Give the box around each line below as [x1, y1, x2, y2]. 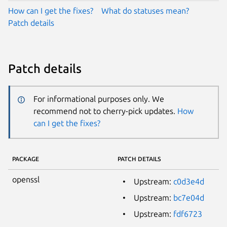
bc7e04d [173, 193, 204, 202]
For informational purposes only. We [33, 94, 164, 104]
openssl [12, 174, 40, 184]
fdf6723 [173, 209, 202, 218]
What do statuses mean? [101, 6, 189, 15]
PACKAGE [12, 155, 39, 162]
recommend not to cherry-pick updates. [33, 106, 177, 116]
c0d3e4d [173, 176, 204, 186]
